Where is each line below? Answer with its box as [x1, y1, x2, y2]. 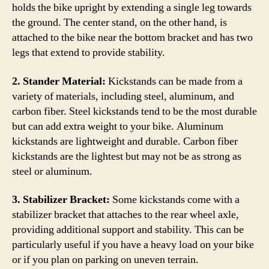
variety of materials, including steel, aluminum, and [12, 89, 234, 103]
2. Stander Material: [12, 74, 106, 88]
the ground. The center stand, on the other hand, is [12, 16, 227, 29]
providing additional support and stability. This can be [12, 223, 244, 237]
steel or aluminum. [12, 164, 92, 178]
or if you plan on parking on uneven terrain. [12, 253, 199, 267]
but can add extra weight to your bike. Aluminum [12, 119, 223, 133]
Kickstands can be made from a [106, 74, 243, 88]
